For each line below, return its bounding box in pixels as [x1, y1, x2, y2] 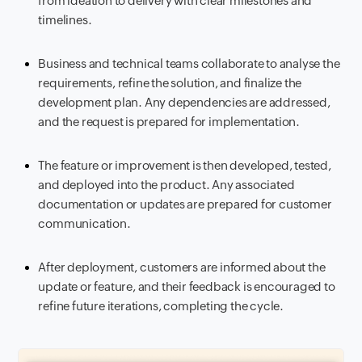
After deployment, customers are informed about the [38, 260, 326, 275]
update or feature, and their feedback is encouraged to [38, 280, 335, 294]
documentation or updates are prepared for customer [38, 197, 332, 212]
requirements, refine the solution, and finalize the [38, 76, 302, 90]
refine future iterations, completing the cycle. [38, 299, 284, 314]
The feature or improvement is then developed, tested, [38, 158, 331, 173]
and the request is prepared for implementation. [38, 115, 301, 129]
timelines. [38, 13, 92, 27]
